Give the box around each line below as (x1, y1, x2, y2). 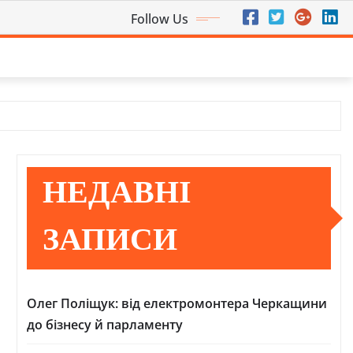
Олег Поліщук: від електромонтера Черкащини (27, 295, 327, 312)
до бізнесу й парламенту (27, 316, 183, 333)
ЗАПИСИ (43, 226, 177, 258)
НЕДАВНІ (43, 179, 191, 210)
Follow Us (131, 10, 188, 28)
